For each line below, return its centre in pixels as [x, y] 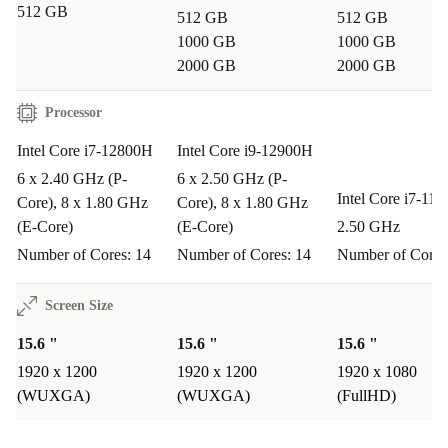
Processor [73, 113]
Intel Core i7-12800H [85, 151]
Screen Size [79, 306]
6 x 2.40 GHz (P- [72, 179]
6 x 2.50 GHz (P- [232, 179]
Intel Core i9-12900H [245, 151]
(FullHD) [366, 396]
